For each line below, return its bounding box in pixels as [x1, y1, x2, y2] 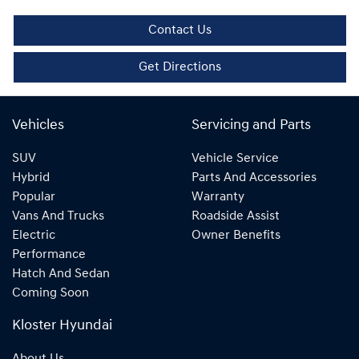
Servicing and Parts [192, 119, 311, 133]
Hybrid [12, 171, 50, 185]
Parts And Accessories [192, 171, 317, 185]
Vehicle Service [192, 152, 279, 166]
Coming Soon [12, 287, 89, 301]
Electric [12, 229, 55, 243]
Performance [12, 248, 86, 262]
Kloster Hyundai [12, 319, 112, 333]
